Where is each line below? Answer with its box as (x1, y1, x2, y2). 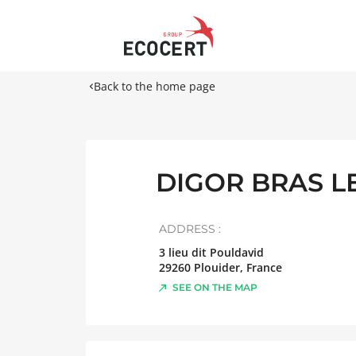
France (246, 260, 282, 275)
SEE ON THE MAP (172, 281, 257, 293)
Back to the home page (94, 79, 215, 94)
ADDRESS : (159, 222, 221, 236)
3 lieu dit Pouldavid (159, 245, 264, 260)
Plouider (194, 260, 240, 275)
